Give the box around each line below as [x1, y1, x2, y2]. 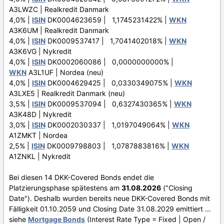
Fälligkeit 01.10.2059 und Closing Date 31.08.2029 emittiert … [9, 204, 211, 213]
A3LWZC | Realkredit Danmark [9, 4, 109, 13]
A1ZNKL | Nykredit [9, 151, 70, 160]
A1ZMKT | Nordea [9, 130, 67, 139]
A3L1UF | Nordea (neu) [26, 67, 103, 76]
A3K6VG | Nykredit [9, 46, 71, 55]
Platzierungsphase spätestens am [9, 183, 121, 192]
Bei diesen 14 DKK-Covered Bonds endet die [9, 172, 154, 181]
